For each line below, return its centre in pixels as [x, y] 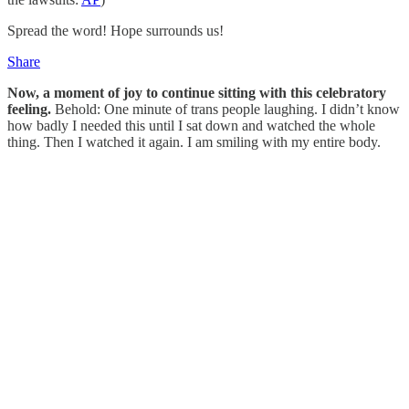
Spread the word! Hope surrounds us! [115, 31]
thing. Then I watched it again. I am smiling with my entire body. [194, 142]
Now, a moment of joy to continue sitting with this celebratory [197, 93]
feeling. [29, 110]
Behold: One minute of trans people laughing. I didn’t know [225, 110]
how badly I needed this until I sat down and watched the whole [191, 126]
